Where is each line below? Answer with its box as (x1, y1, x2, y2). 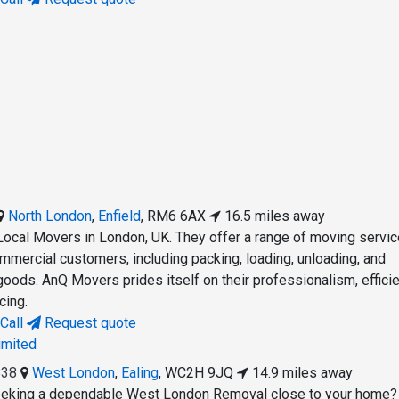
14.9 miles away (248, 364, 354, 382)
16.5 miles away (221, 208, 326, 225)
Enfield (98, 208, 142, 225)
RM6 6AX (147, 208, 207, 225)
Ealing (121, 364, 159, 382)
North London (8, 208, 93, 225)
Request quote (41, 314, 137, 332)
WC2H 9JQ (165, 364, 234, 382)
